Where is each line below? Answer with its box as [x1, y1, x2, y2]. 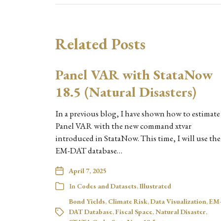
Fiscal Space [115, 207, 152, 216]
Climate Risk [108, 196, 147, 206]
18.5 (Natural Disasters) [55, 82, 196, 101]
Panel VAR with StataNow [55, 65, 213, 83]
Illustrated [140, 181, 171, 190]
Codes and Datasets [77, 181, 137, 190]
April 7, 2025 [69, 166, 106, 175]
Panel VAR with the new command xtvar [55, 120, 191, 131]
